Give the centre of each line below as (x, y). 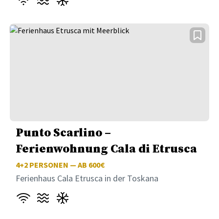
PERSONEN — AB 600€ (66, 165)
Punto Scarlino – (63, 133)
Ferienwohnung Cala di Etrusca (106, 149)
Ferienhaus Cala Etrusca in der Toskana (87, 178)
